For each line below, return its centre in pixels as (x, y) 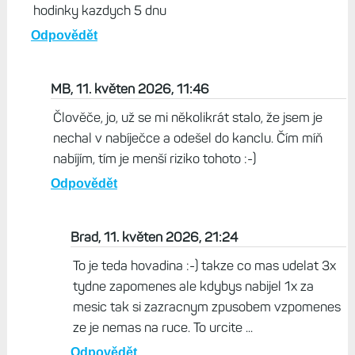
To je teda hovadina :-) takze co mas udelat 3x (204, 266)
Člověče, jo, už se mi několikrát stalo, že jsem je (187, 118)
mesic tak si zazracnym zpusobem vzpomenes (206, 307)
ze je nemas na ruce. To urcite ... (162, 328)
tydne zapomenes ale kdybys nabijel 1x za (193, 286)
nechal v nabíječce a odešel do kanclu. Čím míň (187, 138)
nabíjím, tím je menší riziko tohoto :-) (154, 159)
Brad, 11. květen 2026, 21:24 (154, 237)
